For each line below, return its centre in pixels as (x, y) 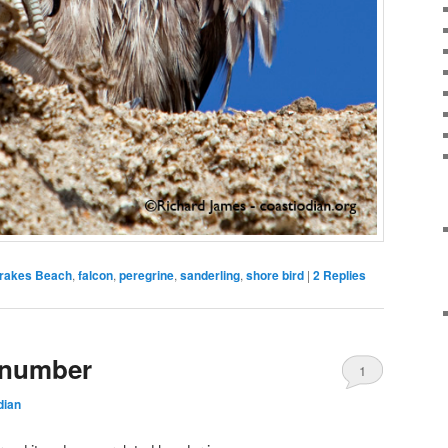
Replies (343, 274)
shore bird (275, 274)
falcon (95, 274)
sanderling (210, 274)
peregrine (146, 274)
